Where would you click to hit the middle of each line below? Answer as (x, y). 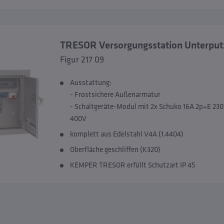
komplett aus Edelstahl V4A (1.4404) (126, 134)
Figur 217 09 (82, 59)
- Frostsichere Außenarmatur (115, 94)
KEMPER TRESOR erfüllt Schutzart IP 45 (132, 165)
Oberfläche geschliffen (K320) (115, 149)
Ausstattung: (90, 82)
